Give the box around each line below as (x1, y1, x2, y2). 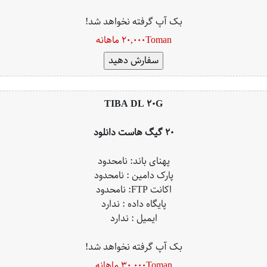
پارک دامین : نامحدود (94, 167, 173, 184)
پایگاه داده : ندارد (101, 196, 166, 212)
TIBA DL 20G (104, 96, 163, 112)
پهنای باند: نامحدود (97, 153, 170, 169)
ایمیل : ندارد (110, 210, 157, 226)
